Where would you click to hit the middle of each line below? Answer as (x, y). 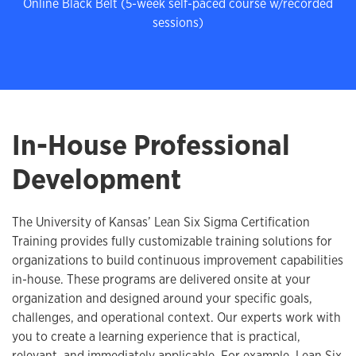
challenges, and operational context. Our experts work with (176, 318)
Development (97, 179)
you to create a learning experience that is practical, (156, 337)
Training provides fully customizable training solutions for (172, 242)
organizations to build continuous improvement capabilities (178, 261)
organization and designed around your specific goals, (162, 299)
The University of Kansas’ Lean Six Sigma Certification (161, 222)
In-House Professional (151, 145)
